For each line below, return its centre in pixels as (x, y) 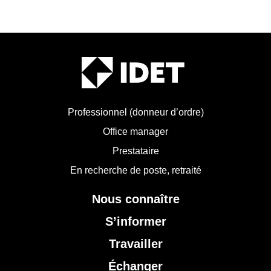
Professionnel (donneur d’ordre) (135, 113)
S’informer (135, 222)
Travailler (135, 244)
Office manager (135, 132)
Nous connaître (135, 199)
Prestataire (135, 151)
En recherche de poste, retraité (135, 171)
